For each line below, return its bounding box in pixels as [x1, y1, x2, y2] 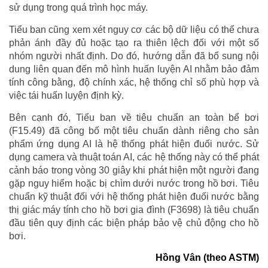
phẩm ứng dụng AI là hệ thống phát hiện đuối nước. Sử [9, 138, 259, 149]
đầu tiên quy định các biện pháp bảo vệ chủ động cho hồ [9, 217, 259, 228]
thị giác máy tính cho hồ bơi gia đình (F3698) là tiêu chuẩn [9, 204, 259, 215]
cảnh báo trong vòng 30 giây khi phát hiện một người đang [9, 165, 259, 175]
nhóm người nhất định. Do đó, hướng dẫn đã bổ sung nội [9, 50, 259, 61]
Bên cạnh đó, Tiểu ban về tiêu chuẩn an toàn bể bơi [9, 112, 259, 123]
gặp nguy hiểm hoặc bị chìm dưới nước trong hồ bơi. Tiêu [9, 178, 259, 188]
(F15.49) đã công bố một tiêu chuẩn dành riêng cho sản [9, 125, 259, 136]
